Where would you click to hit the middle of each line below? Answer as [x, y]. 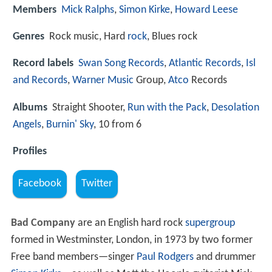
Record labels [43, 64]
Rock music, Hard [88, 37]
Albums [30, 107]
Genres [29, 37]
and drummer [224, 257]
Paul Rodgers [165, 257]
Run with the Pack [167, 107]
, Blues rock [172, 37]
